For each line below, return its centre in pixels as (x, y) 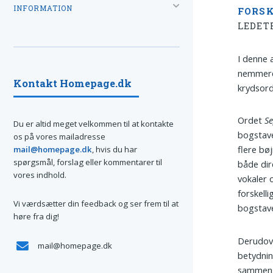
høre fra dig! (36, 217)
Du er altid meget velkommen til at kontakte (94, 123)
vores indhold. (40, 175)
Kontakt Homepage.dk (73, 83)
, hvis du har (115, 149)
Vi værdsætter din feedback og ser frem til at (96, 204)
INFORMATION (43, 8)
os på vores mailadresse (59, 136)
